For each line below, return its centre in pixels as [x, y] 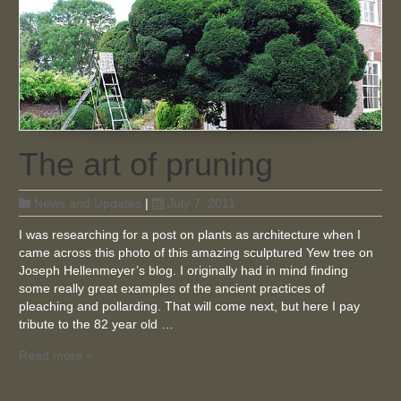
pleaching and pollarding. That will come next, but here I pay [190, 306]
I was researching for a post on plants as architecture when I [190, 234]
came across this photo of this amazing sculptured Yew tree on [196, 252]
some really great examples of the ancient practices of [172, 288]
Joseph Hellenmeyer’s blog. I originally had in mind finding [184, 270]
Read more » [56, 355]
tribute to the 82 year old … [97, 324]
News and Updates [88, 203]
